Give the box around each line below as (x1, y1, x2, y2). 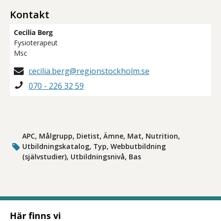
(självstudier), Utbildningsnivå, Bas (22, 152, 142, 161)
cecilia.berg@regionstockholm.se (29, 66, 149, 76)
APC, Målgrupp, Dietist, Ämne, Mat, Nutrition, (22, 131, 181, 141)
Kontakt (10, 8, 49, 21)
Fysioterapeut (14, 38, 58, 47)
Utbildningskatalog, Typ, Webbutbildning (22, 142, 166, 151)
